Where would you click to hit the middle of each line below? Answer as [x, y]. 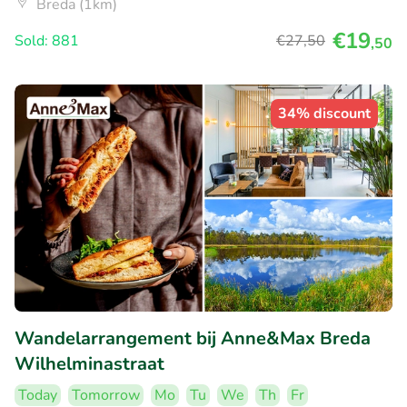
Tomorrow [106, 395]
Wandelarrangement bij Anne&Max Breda [193, 338]
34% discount [324, 114]
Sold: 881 [47, 41]
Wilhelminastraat [89, 363]
